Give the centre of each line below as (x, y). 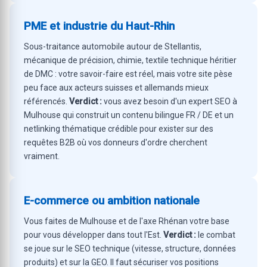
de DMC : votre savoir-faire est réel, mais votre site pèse (128, 74)
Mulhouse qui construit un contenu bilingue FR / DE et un (129, 115)
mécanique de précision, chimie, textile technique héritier (130, 60)
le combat (216, 235)
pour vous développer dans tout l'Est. (94, 235)
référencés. (46, 101)
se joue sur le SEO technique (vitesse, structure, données (130, 249)
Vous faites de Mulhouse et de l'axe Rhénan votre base (127, 221)
